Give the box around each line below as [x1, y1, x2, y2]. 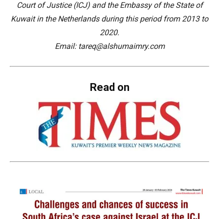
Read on [89, 81, 130, 93]
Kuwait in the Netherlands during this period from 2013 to [11, 14, 208, 23]
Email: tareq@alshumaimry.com [54, 42, 165, 51]
